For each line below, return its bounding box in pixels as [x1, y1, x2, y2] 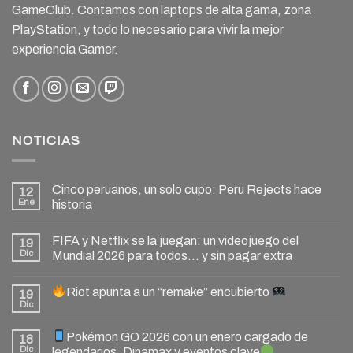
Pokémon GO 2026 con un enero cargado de [66, 329, 309, 344]
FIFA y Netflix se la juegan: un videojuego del [52, 233, 299, 247]
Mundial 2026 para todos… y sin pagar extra [52, 248, 292, 262]
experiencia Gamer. [12, 43, 118, 57]
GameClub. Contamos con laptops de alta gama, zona [12, 3, 311, 17]
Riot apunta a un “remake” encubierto [66, 284, 273, 299]
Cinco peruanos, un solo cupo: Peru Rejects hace [52, 182, 321, 196]
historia [52, 197, 92, 211]
